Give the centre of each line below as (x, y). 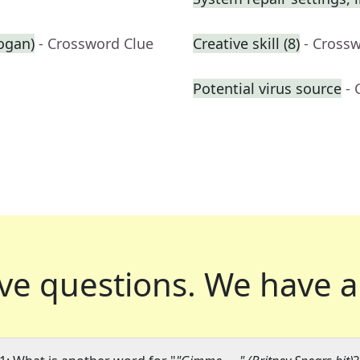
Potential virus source (267, 89)
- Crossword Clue (96, 44)
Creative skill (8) (246, 44)
